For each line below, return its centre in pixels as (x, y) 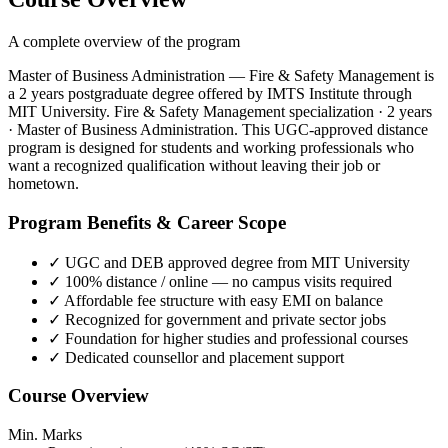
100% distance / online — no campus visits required (228, 281)
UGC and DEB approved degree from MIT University (237, 262)
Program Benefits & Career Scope (147, 222)
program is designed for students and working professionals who (211, 148)
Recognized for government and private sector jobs (225, 319)
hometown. (43, 184)
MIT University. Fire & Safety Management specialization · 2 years (220, 112)
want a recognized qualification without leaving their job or (194, 166)
